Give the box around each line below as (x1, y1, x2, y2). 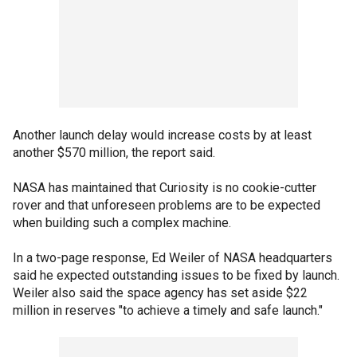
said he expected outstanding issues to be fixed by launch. (13, 267, 339, 283)
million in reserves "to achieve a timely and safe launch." (13, 302, 323, 318)
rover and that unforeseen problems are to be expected (13, 197, 320, 213)
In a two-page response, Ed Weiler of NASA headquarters (13, 249, 332, 265)
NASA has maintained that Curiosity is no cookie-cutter (13, 179, 316, 195)
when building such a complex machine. (13, 214, 231, 230)
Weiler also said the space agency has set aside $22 (13, 284, 308, 300)
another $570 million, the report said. (13, 144, 215, 160)
